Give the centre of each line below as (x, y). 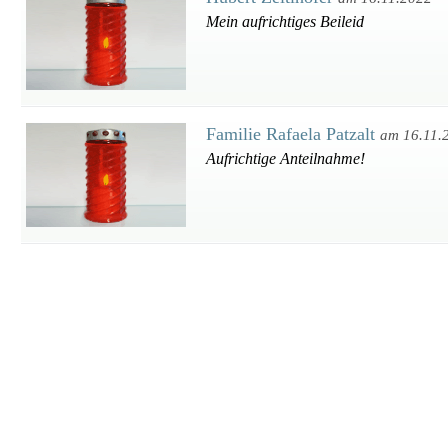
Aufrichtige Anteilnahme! (285, 158)
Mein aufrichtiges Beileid (285, 21)
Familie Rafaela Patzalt (293, 134)
